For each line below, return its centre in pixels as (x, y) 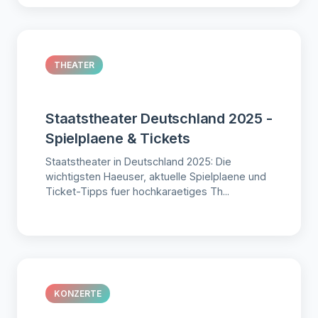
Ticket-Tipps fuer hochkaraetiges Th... (137, 191)
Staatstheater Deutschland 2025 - (159, 118)
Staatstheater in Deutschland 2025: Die (138, 161)
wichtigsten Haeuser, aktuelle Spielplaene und (156, 176)
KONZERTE (78, 293)
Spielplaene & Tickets (118, 138)
